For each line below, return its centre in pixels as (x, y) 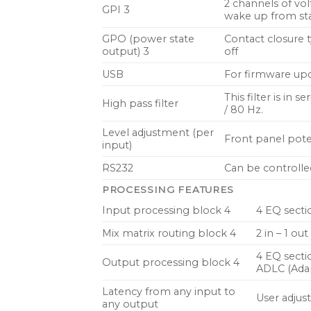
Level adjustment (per (158, 132)
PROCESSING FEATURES (168, 189)
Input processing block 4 (166, 210)
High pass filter (140, 103)
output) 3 (126, 51)
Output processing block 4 (171, 262)
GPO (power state (148, 39)
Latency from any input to (169, 291)
